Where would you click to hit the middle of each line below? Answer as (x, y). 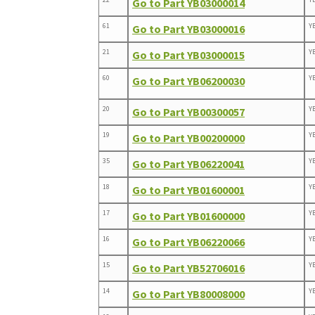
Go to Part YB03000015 (189, 54)
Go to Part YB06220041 (189, 163)
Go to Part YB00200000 (189, 137)
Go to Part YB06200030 (189, 81)
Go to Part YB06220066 (189, 242)
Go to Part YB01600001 (189, 189)
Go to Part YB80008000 (189, 294)
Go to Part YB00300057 (189, 111)
